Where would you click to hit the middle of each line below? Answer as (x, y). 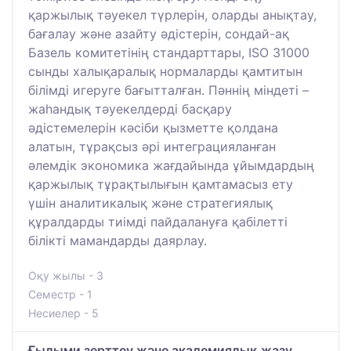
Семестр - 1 (60, 294)
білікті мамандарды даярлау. (118, 240)
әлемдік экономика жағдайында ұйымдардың (171, 165)
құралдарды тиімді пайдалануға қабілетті (158, 221)
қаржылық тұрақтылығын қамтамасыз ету (161, 184)
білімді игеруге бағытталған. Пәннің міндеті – (168, 90)
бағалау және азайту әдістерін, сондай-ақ (159, 33)
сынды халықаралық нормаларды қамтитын (165, 71)
